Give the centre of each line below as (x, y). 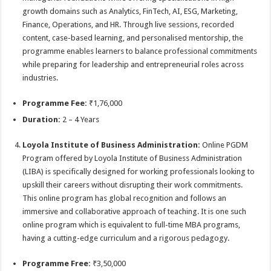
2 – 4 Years (80, 119)
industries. (41, 78)
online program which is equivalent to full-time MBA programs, (132, 225)
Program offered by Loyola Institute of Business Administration (132, 158)
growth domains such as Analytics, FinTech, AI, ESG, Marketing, (130, 11)
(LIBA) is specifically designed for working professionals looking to (139, 171)
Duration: (42, 119)
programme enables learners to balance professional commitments (140, 51)
